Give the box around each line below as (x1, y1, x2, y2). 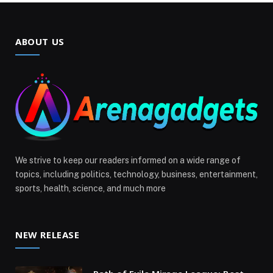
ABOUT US (15, 35, 65, 48)
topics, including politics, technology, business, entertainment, (15, 169, 258, 180)
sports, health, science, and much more (15, 183, 166, 194)
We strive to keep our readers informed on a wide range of (15, 155, 241, 166)
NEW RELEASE (15, 229, 80, 241)
